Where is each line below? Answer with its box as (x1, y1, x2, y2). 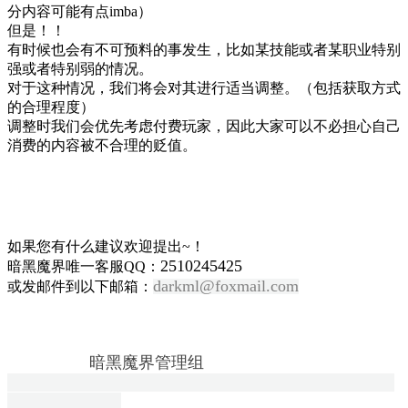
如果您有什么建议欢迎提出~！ (7, 238, 205, 254)
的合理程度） (7, 98, 95, 115)
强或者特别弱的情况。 (7, 60, 153, 76)
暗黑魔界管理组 (7, 352, 204, 372)
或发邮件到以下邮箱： (7, 278, 153, 294)
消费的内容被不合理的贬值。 (7, 137, 197, 153)
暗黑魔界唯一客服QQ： (7, 258, 160, 274)
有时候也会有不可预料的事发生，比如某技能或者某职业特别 (7, 41, 401, 57)
